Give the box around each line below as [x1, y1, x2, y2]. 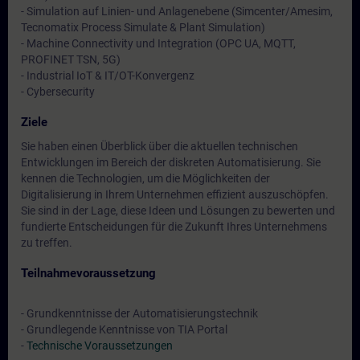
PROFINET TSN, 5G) [21, 53, 121, 66]
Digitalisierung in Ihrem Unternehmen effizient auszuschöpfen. [21, 188, 329, 201]
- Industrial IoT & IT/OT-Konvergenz [21, 69, 194, 82]
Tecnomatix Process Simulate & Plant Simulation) [21, 21, 265, 34]
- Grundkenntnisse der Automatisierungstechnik [21, 307, 258, 320]
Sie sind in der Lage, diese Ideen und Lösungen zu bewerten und [21, 204, 335, 217]
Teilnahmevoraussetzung [21, 266, 156, 280]
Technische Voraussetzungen [27, 339, 173, 352]
